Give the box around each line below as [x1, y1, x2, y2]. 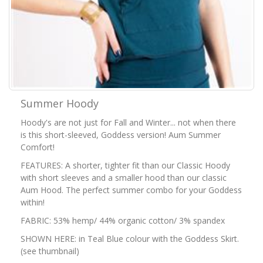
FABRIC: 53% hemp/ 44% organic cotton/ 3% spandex [21, 214, 225, 226]
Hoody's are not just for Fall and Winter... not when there [21, 116, 236, 128]
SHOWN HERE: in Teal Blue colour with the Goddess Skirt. [21, 232, 239, 244]
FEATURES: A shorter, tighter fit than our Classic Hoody [21, 159, 230, 171]
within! [21, 196, 45, 208]
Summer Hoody [21, 96, 99, 110]
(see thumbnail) [21, 245, 79, 257]
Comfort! [21, 141, 55, 153]
